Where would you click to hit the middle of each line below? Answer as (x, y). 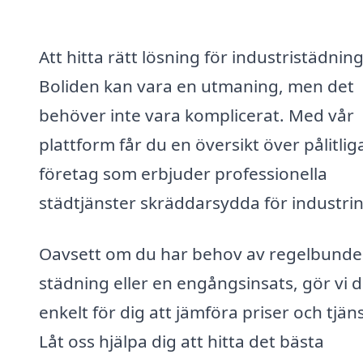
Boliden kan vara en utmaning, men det (196, 85)
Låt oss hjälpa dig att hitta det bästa (181, 342)
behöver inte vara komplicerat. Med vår (196, 115)
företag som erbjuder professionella (183, 173)
